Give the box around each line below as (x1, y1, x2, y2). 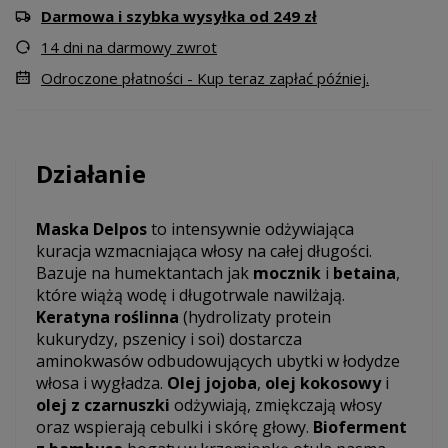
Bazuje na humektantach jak (36, 261, 253, 284)
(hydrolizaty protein (179, 305, 331, 328)
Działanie (36, 156, 146, 190)
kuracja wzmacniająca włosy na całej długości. (36, 239, 372, 262)
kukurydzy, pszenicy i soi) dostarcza (36, 327, 302, 350)
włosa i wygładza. (36, 371, 167, 394)
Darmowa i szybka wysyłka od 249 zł (41, 5, 317, 26)
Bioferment (313, 415, 407, 438)
